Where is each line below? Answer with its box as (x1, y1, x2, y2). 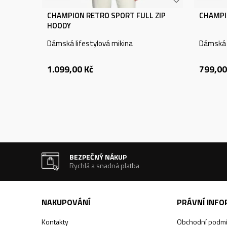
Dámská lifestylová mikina (47, 37, 133, 49)
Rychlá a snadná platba (69, 160, 140, 171)
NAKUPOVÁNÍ (42, 196, 90, 208)
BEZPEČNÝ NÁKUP (69, 152, 127, 162)
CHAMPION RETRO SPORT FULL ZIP (47, 10, 166, 21)
